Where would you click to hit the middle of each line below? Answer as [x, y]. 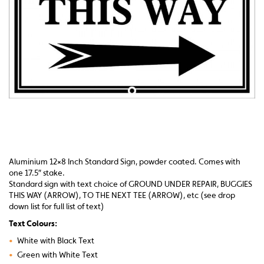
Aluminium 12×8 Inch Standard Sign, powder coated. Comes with [125, 161]
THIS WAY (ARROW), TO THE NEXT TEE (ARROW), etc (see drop [122, 195]
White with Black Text [56, 240]
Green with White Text [57, 255]
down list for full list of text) [57, 206]
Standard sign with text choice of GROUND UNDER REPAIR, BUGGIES [131, 184]
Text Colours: [33, 223]
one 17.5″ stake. [37, 173]
